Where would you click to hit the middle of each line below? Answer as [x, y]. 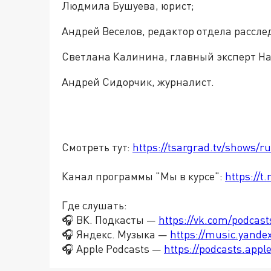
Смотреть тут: [97, 147]
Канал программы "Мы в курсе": [143, 176]
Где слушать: [94, 205]
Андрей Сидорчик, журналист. [138, 82]
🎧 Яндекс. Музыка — [116, 234]
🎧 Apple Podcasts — [113, 249]
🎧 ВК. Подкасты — [110, 220]
